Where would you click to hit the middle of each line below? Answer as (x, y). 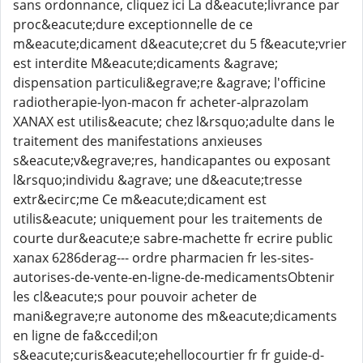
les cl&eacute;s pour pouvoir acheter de (135, 297)
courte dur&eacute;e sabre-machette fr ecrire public (173, 238)
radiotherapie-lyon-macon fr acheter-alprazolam (161, 102)
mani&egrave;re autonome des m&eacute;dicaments (175, 316)
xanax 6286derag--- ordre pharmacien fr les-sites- (163, 258)
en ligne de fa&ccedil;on (85, 335)
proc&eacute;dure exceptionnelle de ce (133, 24)
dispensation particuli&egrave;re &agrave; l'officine (169, 83)
